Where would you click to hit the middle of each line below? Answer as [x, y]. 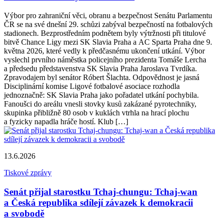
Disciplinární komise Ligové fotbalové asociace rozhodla [92, 86]
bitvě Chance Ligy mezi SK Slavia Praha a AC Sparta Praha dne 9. [108, 42]
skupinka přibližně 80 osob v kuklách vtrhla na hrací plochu [96, 112]
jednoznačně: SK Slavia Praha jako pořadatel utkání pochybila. [101, 95]
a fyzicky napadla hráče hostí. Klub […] [66, 121]
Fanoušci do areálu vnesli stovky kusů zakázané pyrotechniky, [100, 104]
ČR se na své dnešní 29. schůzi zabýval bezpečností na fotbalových [108, 24]
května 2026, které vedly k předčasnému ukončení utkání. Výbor [104, 51]
